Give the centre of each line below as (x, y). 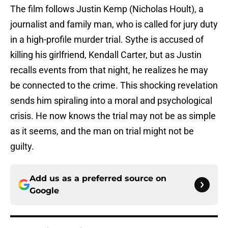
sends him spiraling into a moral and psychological (111, 101)
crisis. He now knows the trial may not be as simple (113, 116)
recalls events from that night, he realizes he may (109, 70)
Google (44, 191)
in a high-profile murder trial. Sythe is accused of (107, 40)
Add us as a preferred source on (98, 179)
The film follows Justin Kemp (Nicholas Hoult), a (107, 9)
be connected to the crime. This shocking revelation (114, 85)
